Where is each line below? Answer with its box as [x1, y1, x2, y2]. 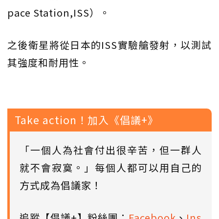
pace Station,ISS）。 [7, 5, 110, 20]
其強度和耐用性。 [7, 55, 89, 70]
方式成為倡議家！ [20, 178, 102, 193]
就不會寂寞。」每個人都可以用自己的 [20, 160, 202, 175]
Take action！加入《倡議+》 [15, 112, 158, 128]
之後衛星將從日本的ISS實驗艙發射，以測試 [7, 38, 212, 52]
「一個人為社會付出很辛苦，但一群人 [20, 143, 202, 157]
